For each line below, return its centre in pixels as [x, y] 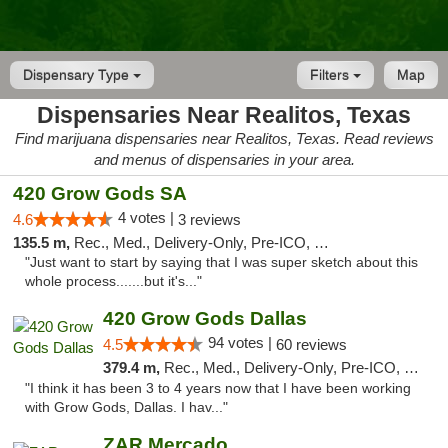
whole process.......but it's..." [113, 281]
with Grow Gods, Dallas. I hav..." [126, 407]
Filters [331, 75]
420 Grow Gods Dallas [204, 318]
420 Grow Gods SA [100, 193]
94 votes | [241, 342]
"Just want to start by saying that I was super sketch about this [221, 262]
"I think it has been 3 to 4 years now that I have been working [218, 388]
